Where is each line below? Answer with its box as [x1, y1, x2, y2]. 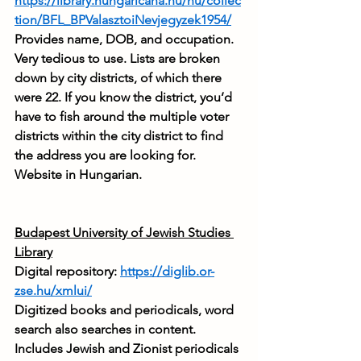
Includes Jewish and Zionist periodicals [15, 341, 242, 357]
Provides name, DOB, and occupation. [15, 31, 237, 48]
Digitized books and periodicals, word [15, 302, 237, 318]
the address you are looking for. [15, 147, 199, 164]
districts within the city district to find [15, 128, 226, 144]
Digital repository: [15, 263, 120, 280]
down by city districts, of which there [15, 70, 225, 86]
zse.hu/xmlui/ [15, 283, 92, 299]
